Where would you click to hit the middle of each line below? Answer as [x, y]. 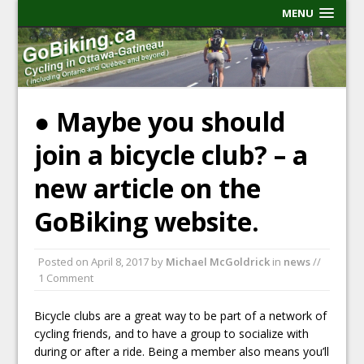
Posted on [65, 261]
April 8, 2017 [120, 261]
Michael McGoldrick [218, 261]
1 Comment [66, 277]
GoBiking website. [147, 221]
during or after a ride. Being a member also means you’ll [182, 351]
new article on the [148, 188]
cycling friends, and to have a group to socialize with [172, 333]
